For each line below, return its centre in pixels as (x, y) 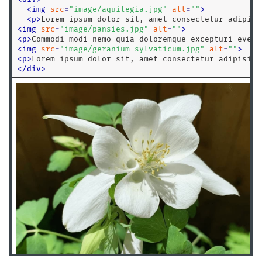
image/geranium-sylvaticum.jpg (132, 49)
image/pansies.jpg (104, 29)
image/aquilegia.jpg (118, 9)
